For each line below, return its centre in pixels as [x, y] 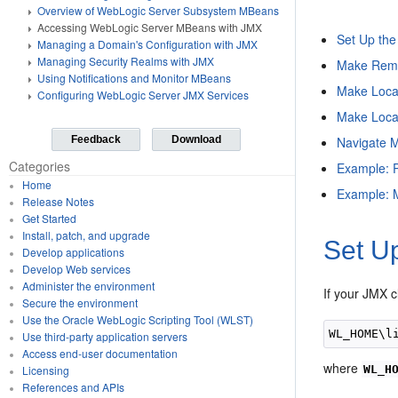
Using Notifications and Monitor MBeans [134, 78]
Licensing [45, 370]
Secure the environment [80, 302]
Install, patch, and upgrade [86, 235]
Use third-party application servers [104, 336]
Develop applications [73, 252]
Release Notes [58, 201]
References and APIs [73, 387]
